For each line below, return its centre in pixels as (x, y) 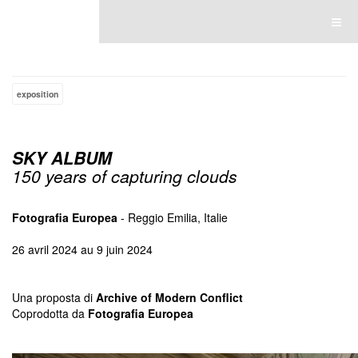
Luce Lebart (50, 22)
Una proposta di (54, 297)
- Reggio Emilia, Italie (173, 217)
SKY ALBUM (62, 158)
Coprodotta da (50, 313)
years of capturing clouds (141, 176)
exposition (38, 94)
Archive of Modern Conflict (169, 297)
